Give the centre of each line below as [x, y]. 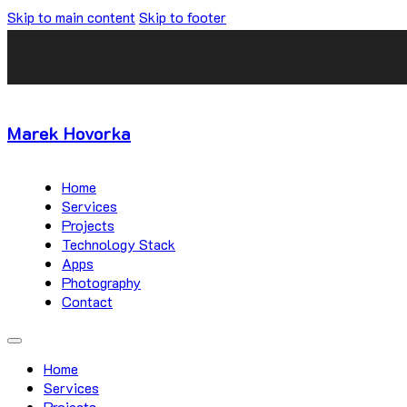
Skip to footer [183, 17]
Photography [101, 282]
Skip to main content [71, 17]
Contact [87, 301]
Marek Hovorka [69, 133]
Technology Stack [119, 244]
